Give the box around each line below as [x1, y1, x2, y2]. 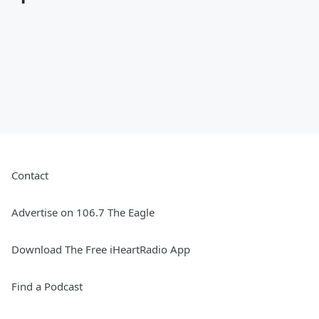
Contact [11, 168, 48, 182]
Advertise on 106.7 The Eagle [11, 205, 155, 219]
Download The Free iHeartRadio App [11, 242, 190, 256]
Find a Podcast [11, 279, 83, 293]
